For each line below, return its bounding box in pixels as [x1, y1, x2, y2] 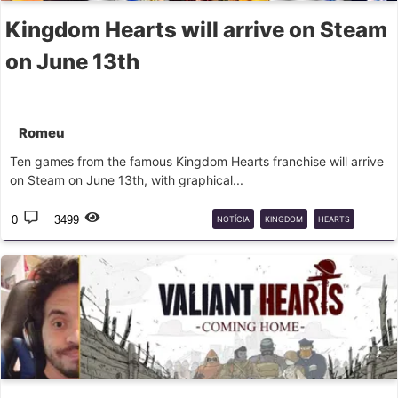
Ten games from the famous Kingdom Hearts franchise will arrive [10, 154, 384, 169]
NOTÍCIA [217, 214, 250, 224]
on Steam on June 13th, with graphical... [10, 172, 243, 187]
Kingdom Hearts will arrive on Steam [5, 17, 387, 43]
